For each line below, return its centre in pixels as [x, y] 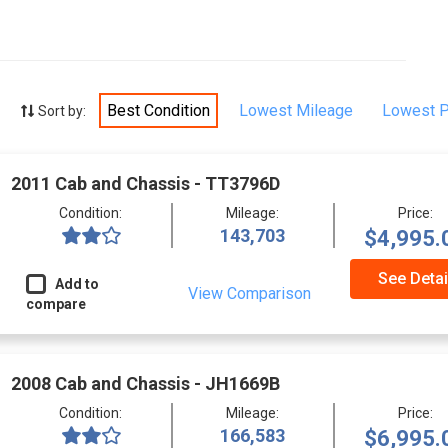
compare [55, 304]
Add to [72, 284]
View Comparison [249, 293]
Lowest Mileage [295, 110]
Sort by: [61, 111]
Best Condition [158, 110]
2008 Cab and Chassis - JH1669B [145, 383]
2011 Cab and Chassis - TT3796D [145, 183]
